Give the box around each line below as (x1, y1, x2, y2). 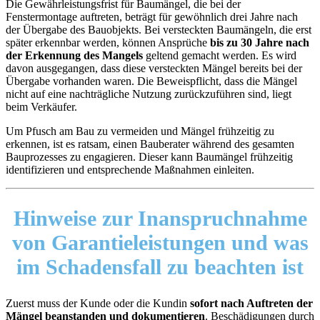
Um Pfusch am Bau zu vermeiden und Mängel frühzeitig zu (6, 124, 274, 137)
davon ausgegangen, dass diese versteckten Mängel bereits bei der (6, 61, 302, 74)
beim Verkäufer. (6, 100, 77, 113)
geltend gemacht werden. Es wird (143, 49, 296, 61)
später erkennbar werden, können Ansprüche (6, 36, 210, 49)
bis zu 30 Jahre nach (210, 36, 309, 49)
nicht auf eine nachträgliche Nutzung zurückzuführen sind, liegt (6, 87, 291, 100)
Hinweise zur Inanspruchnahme (13, 206, 307, 231)
